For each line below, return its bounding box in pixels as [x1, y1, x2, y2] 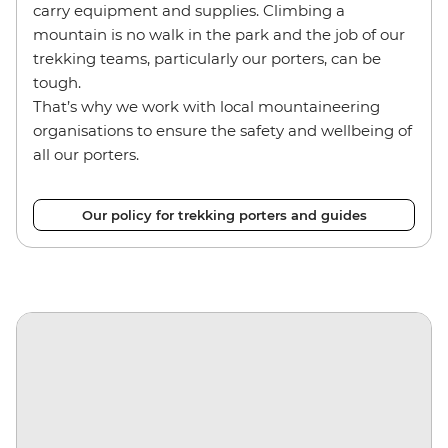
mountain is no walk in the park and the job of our [33, 25, 405, 45]
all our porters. [33, 145, 139, 165]
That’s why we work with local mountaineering [33, 97, 380, 117]
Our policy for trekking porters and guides [81, 207, 367, 224]
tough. [33, 73, 85, 93]
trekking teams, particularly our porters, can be [33, 49, 381, 69]
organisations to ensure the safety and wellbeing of [33, 121, 412, 141]
